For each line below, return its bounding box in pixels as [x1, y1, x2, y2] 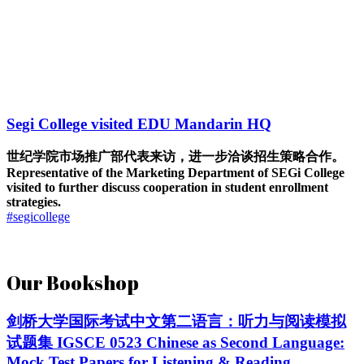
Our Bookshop [6, 269, 139, 296]
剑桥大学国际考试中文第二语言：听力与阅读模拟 [6, 313, 346, 331]
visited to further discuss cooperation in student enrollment [6, 180, 328, 194]
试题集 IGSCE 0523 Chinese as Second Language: [6, 334, 344, 352]
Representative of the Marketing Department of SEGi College [6, 165, 344, 180]
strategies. [6, 194, 61, 209]
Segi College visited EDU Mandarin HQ [6, 115, 271, 132]
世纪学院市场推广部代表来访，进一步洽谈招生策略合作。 [6, 149, 344, 163]
